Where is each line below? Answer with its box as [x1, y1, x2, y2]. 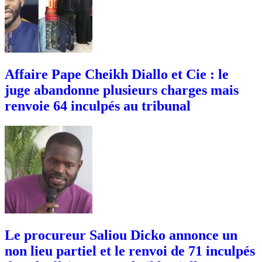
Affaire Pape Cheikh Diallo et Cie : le [5, 67, 229, 82]
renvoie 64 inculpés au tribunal [5, 98, 191, 114]
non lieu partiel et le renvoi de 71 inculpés [5, 243, 255, 259]
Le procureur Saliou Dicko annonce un [5, 227, 237, 243]
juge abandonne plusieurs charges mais [5, 82, 239, 98]
